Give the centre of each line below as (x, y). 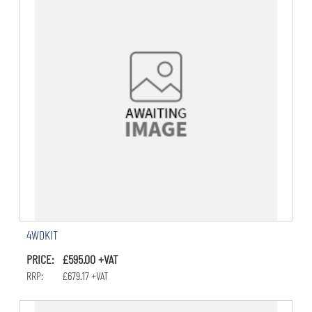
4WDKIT (42, 235)
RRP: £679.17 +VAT (67, 276)
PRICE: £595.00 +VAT (72, 259)
